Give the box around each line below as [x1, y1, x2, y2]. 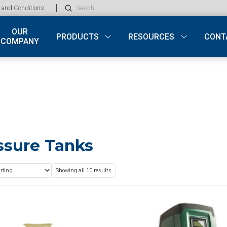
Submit [68, 3, 92, 12]
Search [64, 9, 90, 19]
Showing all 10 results [55, 167, 111, 174]
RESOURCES [128, 31, 175, 42]
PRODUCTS [56, 31, 99, 42]
